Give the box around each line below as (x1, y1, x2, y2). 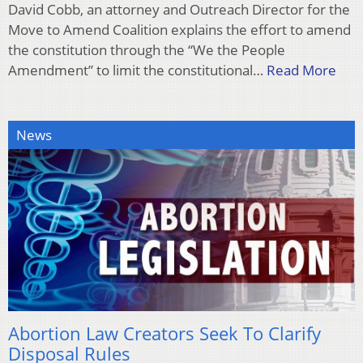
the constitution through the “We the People (8, 40, 285, 59)
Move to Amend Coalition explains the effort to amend (8, 19, 351, 39)
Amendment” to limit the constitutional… (8, 60, 267, 79)
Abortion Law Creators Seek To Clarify (8, 321, 321, 346)
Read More (267, 60, 336, 79)
